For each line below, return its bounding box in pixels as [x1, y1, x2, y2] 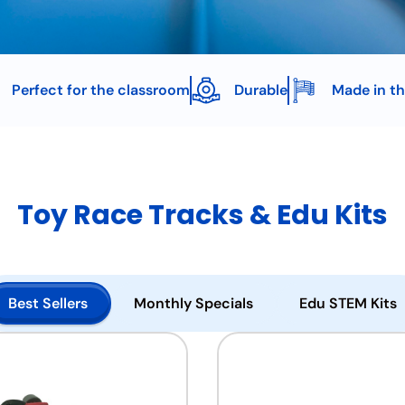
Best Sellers [8, 293, 88, 313]
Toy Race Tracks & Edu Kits [17, 196, 388, 234]
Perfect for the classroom [12, 80, 190, 99]
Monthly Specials [134, 293, 253, 313]
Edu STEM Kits [299, 293, 397, 313]
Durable [234, 80, 287, 99]
